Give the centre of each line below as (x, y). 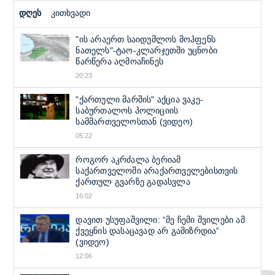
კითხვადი (71, 13)
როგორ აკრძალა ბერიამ (128, 160)
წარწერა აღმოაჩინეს (120, 61)
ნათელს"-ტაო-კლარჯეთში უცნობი (147, 50)
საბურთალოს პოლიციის (127, 110)
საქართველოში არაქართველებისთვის (157, 171)
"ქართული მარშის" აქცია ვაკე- (140, 99)
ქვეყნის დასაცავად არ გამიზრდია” (148, 231)
